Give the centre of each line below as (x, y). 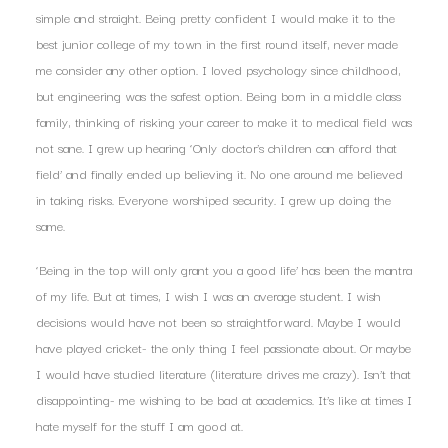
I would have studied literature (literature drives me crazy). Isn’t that (223, 373)
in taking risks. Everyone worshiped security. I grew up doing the (213, 199)
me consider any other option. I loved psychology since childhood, (218, 69)
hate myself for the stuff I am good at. (139, 425)
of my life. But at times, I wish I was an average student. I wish (208, 295)
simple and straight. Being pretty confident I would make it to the (215, 17)
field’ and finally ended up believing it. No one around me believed (219, 173)
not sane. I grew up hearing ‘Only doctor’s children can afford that (216, 147)
